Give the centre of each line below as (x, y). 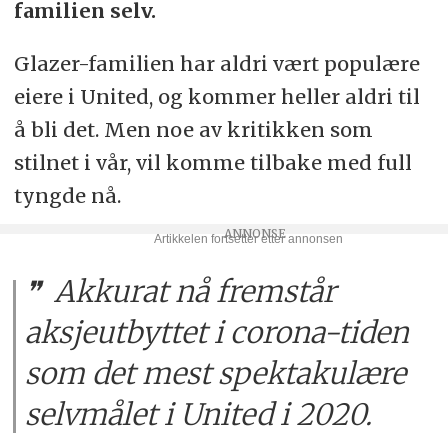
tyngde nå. (67, 195)
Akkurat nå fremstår (192, 292)
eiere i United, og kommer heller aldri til (216, 96)
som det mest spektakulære (216, 374)
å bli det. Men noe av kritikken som (193, 129)
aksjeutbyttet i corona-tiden (217, 333)
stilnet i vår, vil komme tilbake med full (212, 162)
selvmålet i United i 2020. (199, 415)
